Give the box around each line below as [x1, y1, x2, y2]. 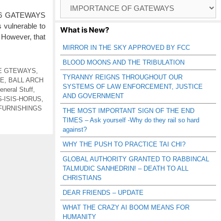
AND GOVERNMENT [63, 92, 124, 100]
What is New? [60, 25, 109, 35]
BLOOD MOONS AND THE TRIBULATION [63, 59, 184, 66]
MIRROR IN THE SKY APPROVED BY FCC [63, 44, 190, 51]
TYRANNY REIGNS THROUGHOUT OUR [63, 74, 183, 81]
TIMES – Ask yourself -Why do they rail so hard [63, 116, 199, 124]
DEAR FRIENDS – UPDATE [63, 189, 144, 196]
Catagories [60, 8, 90, 15]
